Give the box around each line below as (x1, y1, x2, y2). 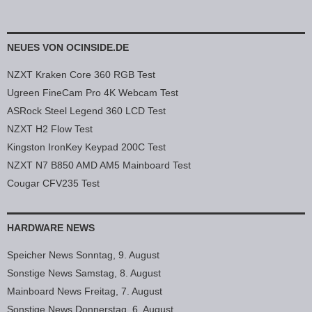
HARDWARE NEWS (7, 221, 95, 233)
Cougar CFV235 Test (7, 177, 100, 189)
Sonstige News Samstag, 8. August (7, 267, 161, 279)
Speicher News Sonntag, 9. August (7, 249, 159, 260)
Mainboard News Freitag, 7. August (7, 285, 162, 297)
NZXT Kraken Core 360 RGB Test (7, 68, 155, 80)
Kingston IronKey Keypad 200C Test (7, 141, 166, 153)
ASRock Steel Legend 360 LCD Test (7, 104, 166, 116)
